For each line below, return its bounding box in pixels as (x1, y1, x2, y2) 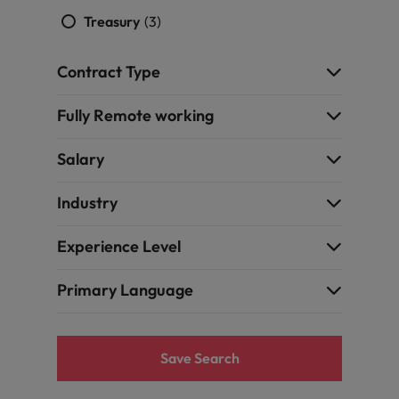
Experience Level (57, 236, 181, 256)
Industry (57, 192, 118, 213)
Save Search (159, 349, 240, 367)
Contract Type (57, 61, 160, 82)
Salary (57, 149, 104, 169)
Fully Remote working (57, 105, 214, 126)
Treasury (84, 12, 142, 30)
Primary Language (57, 280, 193, 300)
